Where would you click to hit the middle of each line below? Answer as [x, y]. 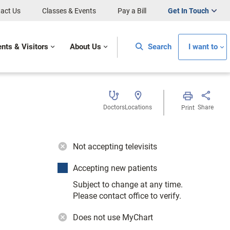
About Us [85, 47]
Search [159, 47]
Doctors [114, 107]
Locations [138, 107]
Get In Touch [188, 11]
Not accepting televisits [115, 147]
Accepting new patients [115, 168]
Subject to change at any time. [128, 185]
